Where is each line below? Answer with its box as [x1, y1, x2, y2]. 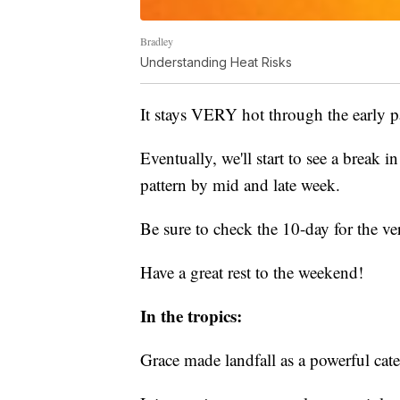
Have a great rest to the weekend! [140, 261, 363, 284]
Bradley [140, 34, 173, 49]
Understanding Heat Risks [140, 54, 292, 71]
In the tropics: [140, 304, 242, 329]
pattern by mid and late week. [140, 173, 340, 196]
